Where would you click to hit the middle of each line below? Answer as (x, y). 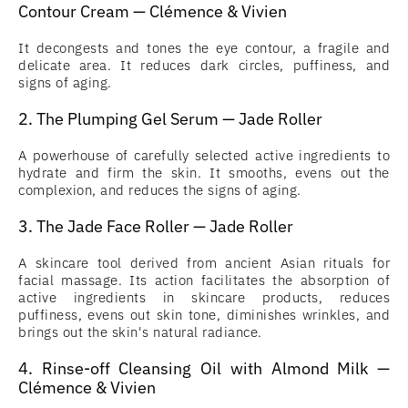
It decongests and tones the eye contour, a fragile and (204, 48)
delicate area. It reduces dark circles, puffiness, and (204, 65)
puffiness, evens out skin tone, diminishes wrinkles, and (204, 315)
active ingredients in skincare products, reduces (204, 297)
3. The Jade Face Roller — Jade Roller (156, 226)
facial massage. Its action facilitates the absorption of (204, 280)
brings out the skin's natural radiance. (140, 332)
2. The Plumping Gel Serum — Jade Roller (170, 119)
